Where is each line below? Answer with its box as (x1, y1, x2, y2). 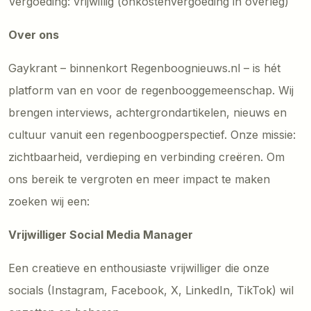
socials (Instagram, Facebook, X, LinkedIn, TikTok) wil (8, 283, 294, 297)
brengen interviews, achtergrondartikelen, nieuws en (8, 105, 287, 119)
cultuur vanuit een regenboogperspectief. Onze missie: (8, 127, 296, 142)
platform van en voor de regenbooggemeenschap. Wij (8, 83, 294, 97)
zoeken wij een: (8, 194, 90, 208)
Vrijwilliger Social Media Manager (8, 227, 193, 242)
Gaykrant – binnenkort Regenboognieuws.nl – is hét (8, 60, 280, 75)
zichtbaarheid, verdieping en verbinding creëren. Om (8, 149, 285, 164)
